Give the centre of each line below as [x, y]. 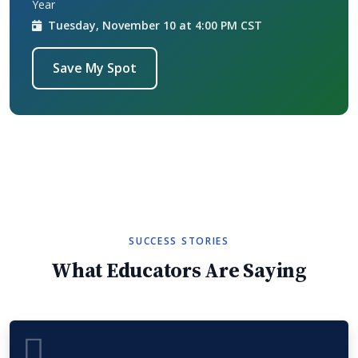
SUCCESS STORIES [179, 241]
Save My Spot [95, 68]
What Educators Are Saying [179, 270]
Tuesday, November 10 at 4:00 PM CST [153, 25]
